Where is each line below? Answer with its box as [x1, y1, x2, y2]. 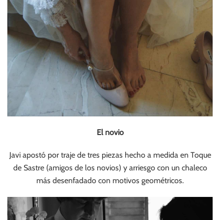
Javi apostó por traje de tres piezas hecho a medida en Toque [9, 150, 211, 160]
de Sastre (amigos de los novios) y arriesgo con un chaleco [13, 163, 207, 172]
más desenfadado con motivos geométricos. [36, 175, 184, 185]
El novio [96, 127, 124, 137]
